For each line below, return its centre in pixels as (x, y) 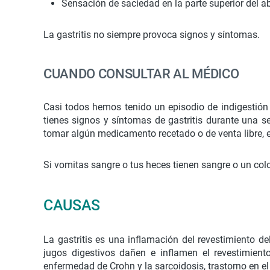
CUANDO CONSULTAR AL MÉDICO (141, 74)
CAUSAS (72, 205)
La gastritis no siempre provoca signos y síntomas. (152, 35)
